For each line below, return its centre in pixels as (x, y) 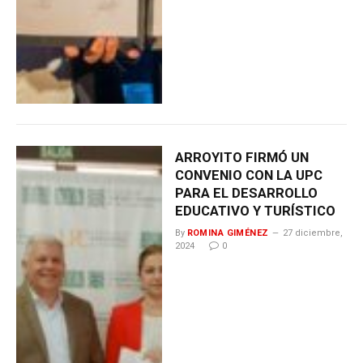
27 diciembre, (312, 233)
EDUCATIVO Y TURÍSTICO (255, 211)
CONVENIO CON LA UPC (248, 175)
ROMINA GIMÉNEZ (228, 233)
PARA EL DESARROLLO (246, 193)
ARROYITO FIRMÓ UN (241, 158)
